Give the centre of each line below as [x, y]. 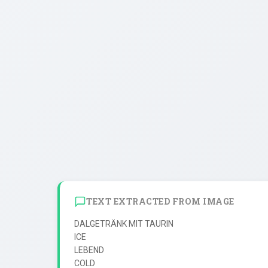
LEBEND [89, 250]
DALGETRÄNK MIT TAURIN [124, 223]
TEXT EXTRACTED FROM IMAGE [160, 202]
